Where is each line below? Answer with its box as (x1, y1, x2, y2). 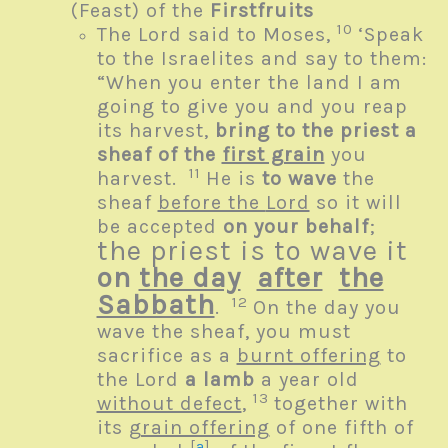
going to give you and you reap (96, 95, 408, 119)
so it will (309, 191, 402, 215)
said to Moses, (181, 23, 337, 47)
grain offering (128, 416, 270, 440)
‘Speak (357, 23, 424, 47)
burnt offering (236, 344, 381, 368)
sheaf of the (96, 143, 222, 167)
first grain (221, 143, 325, 167)
